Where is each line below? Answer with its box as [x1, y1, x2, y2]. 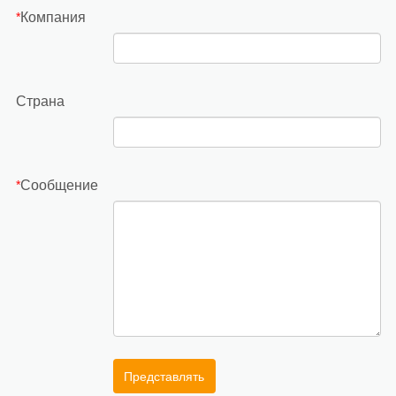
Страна [15, 93, 65, 109]
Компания [19, 9, 86, 25]
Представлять [124, 369, 204, 384]
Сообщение [19, 177, 98, 193]
